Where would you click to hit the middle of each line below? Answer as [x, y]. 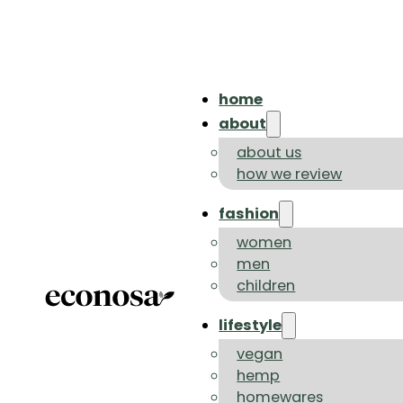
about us [269, 153]
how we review [290, 175]
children [266, 286]
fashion [249, 214]
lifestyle [251, 326]
